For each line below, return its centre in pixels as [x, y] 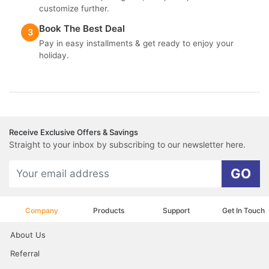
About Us [28, 234]
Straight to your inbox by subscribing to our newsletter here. [127, 144]
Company [41, 210]
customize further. [74, 8]
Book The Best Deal [82, 28]
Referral [25, 253]
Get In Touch [243, 210]
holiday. [54, 55]
